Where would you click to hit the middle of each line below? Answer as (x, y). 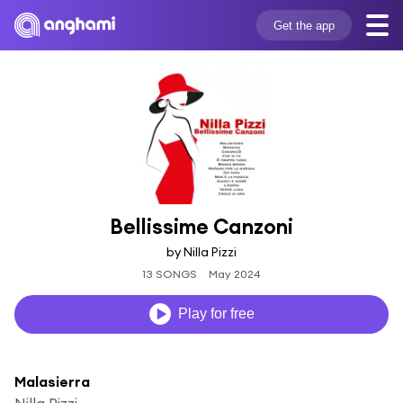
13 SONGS (170, 273)
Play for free (216, 314)
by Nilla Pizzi (201, 251)
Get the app (304, 25)
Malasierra (52, 381)
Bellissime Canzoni (201, 226)
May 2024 (234, 273)
